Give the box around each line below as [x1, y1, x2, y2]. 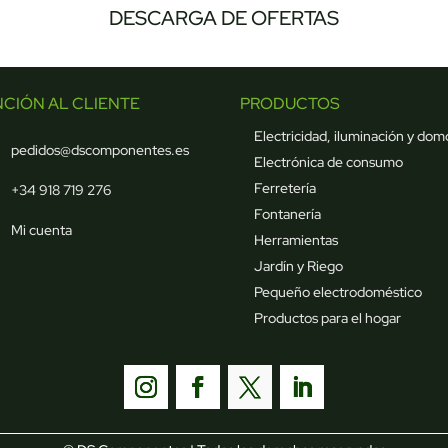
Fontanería [254, 204, 322, 223]
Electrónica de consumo [254, 152, 404, 171]
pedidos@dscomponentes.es [10, 140, 189, 159]
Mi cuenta [10, 221, 72, 240]
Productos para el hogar [254, 308, 402, 327]
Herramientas [254, 230, 339, 249]
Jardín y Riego [254, 256, 344, 275]
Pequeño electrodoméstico [254, 282, 423, 301]
